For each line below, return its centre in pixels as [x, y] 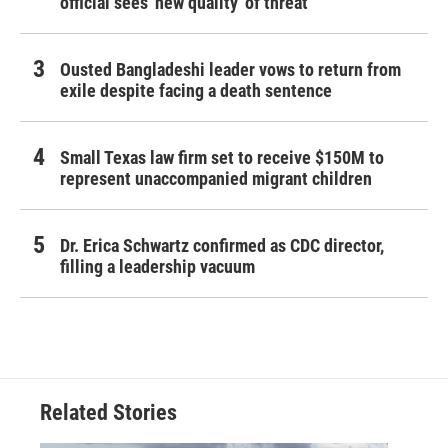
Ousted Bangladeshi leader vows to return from [230, 70]
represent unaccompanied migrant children [216, 179]
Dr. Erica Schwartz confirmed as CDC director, [222, 246]
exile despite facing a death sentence [196, 91]
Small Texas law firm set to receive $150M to [222, 158]
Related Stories [108, 413]
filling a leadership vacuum [157, 267]
